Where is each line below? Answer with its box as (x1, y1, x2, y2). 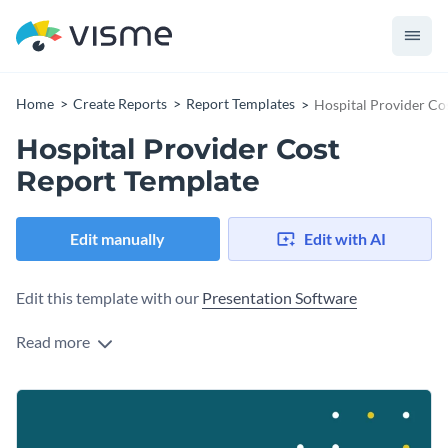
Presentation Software (202, 288, 357, 308)
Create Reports (73, 95, 167, 112)
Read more (16, 332, 93, 352)
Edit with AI (303, 229, 386, 249)
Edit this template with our (16, 288, 202, 308)
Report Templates (186, 95, 295, 112)
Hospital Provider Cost (16, 132, 340, 166)
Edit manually (70, 229, 166, 249)
